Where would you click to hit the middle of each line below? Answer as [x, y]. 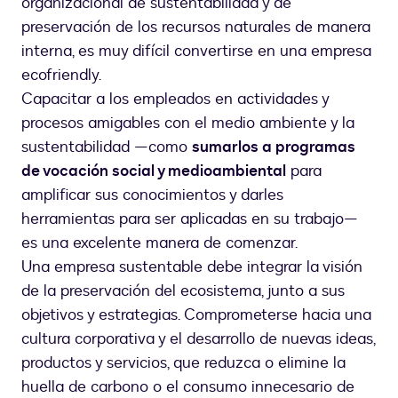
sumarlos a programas [274, 147]
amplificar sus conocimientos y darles [152, 195]
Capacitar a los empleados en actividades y [175, 99]
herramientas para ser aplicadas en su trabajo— [190, 219]
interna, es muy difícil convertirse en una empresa [196, 52]
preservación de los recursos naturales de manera [196, 28]
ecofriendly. [61, 76]
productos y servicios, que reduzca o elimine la [183, 363]
